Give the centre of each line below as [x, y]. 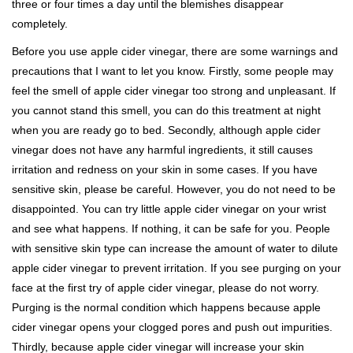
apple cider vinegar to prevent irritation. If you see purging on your [176, 268]
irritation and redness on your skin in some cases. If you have [165, 169]
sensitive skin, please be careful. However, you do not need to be [174, 189]
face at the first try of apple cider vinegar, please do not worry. [165, 288]
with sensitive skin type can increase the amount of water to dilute [175, 248]
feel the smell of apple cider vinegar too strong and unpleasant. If [174, 91]
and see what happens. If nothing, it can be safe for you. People [171, 229]
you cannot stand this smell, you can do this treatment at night [166, 110]
